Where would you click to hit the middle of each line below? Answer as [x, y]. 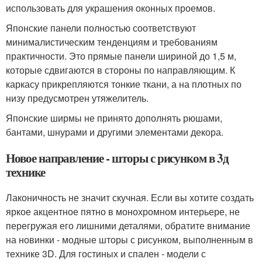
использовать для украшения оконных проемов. [111, 8]
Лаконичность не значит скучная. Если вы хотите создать [130, 197]
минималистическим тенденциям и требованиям [112, 42]
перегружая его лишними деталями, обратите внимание [128, 225]
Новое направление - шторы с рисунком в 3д [117, 158]
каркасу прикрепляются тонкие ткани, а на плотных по [124, 84]
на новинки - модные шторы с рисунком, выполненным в [130, 239]
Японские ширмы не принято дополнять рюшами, [114, 118]
